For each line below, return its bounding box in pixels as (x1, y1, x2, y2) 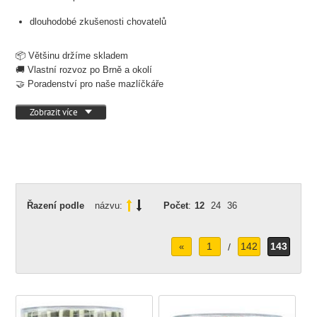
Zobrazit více (30, 106, 79, 118)
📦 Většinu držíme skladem (16, 50, 129, 61)
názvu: (95, 200, 123, 211)
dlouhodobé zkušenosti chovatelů (30, 16, 167, 27)
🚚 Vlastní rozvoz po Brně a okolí (16, 64, 153, 75)
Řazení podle (27, 200, 85, 211)
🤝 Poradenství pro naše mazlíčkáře (16, 79, 164, 89)
